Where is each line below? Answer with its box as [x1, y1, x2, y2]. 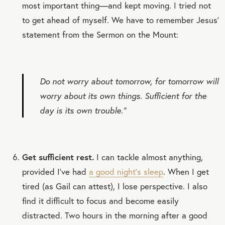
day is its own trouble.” [40, 104, 126, 116]
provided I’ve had [22, 166, 89, 177]
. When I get [163, 166, 209, 177]
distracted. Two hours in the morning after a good [22, 209, 207, 220]
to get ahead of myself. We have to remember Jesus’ [22, 14, 219, 25]
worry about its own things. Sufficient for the [40, 90, 206, 101]
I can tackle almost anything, [94, 151, 203, 162]
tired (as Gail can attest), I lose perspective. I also [22, 180, 207, 191]
